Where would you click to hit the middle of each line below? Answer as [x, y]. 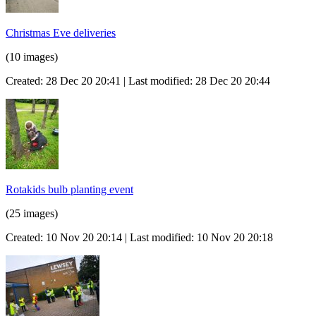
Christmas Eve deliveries [61, 32]
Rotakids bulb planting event [69, 189]
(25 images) [32, 213]
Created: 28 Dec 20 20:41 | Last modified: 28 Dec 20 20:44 [138, 80]
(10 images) [32, 56]
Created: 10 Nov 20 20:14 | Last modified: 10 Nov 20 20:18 [139, 237]
